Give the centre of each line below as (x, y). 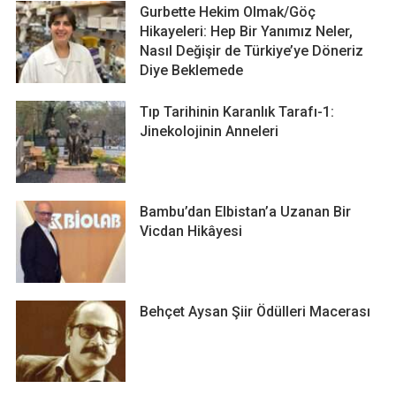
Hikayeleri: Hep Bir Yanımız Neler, (247, 32)
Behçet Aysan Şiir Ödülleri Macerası (255, 311)
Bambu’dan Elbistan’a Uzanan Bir (246, 211)
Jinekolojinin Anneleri (209, 132)
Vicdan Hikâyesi (191, 231)
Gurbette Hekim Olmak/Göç (228, 12)
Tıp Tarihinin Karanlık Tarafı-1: (237, 112)
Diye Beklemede (192, 71)
